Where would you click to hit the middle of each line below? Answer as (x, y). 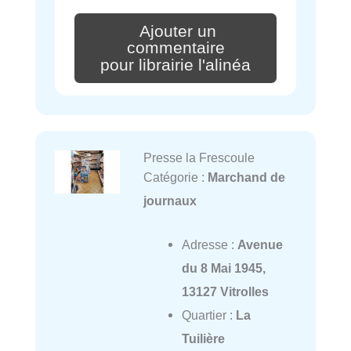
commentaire (175, 48)
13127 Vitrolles (225, 292)
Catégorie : (175, 177)
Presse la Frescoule (199, 158)
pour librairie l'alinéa (175, 65)
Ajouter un (178, 31)
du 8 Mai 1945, (223, 268)
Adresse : (209, 245)
